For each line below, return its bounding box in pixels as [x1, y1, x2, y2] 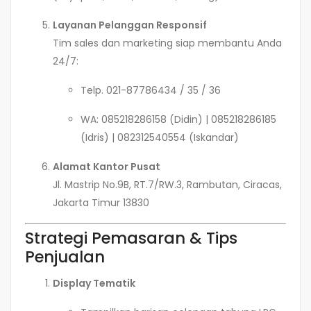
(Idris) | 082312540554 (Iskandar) [81, 131, 239, 145]
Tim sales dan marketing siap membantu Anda [53, 36, 282, 51]
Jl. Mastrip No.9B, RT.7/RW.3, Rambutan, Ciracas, [53, 178, 282, 192]
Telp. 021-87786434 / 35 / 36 [81, 83, 221, 98]
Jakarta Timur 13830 [53, 196, 149, 210]
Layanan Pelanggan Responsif [53, 18, 207, 33]
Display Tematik [53, 276, 135, 291]
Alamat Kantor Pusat [53, 160, 160, 174]
